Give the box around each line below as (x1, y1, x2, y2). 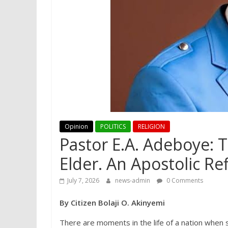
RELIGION (138, 122, 165, 131)
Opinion (65, 122, 88, 131)
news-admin (115, 176, 152, 185)
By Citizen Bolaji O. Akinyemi (60, 197, 165, 208)
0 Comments (165, 176, 203, 185)
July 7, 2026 (67, 176, 99, 185)
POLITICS (100, 122, 126, 131)
